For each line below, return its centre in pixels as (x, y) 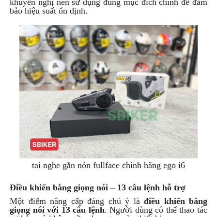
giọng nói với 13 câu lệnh (57, 210)
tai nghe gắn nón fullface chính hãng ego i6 (108, 165)
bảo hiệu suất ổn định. (49, 10)
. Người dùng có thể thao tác (156, 210)
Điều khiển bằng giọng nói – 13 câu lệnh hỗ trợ (98, 188)
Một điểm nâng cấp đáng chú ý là (77, 201)
